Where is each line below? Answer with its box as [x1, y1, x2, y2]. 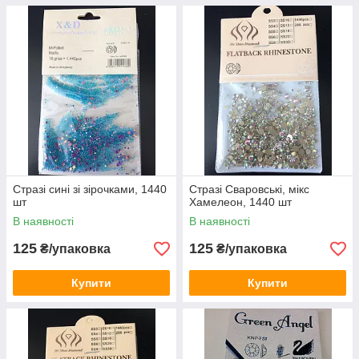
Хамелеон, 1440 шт [189, 196, 292, 209]
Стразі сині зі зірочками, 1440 [13, 183, 167, 196]
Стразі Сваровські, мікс [189, 183, 309, 196]
